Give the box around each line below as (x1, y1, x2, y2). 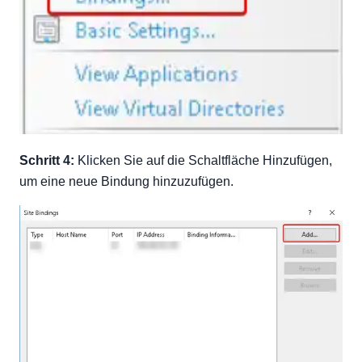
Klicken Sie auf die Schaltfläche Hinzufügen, (74, 154, 332, 168)
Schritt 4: (19, 154, 74, 168)
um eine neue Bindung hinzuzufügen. (19, 175, 234, 189)
